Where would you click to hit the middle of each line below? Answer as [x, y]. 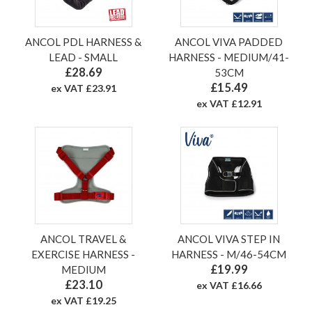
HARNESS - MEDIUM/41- [229, 57]
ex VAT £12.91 [229, 104]
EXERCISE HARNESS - [83, 255]
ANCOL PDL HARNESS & [83, 42]
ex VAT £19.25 [83, 301]
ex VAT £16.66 [229, 286]
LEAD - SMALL [83, 57]
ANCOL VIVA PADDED [229, 42]
